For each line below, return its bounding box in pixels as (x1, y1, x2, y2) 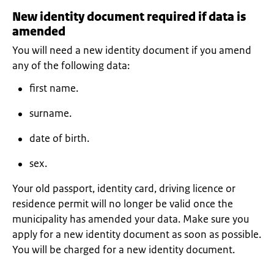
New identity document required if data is (12, 9, 246, 24)
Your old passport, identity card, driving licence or (12, 182, 235, 195)
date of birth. (29, 131, 89, 145)
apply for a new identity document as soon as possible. (12, 228, 261, 241)
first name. (29, 81, 78, 95)
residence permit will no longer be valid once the (12, 197, 233, 210)
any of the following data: (12, 59, 130, 72)
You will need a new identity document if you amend (12, 43, 251, 57)
